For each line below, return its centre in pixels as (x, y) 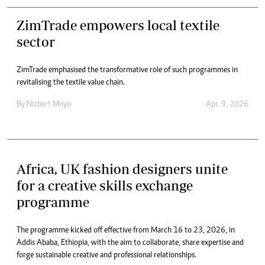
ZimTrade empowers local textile (118, 25)
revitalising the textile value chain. (71, 83)
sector (36, 41)
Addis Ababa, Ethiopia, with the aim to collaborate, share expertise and (130, 243)
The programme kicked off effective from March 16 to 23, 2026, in (126, 230)
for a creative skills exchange (105, 185)
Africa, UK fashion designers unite (122, 169)
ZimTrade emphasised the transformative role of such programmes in (127, 70)
